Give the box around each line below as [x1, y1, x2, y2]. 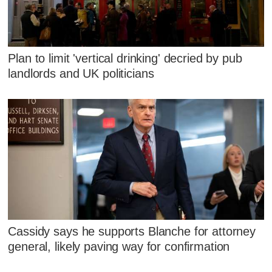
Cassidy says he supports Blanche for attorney [8, 224, 256, 238]
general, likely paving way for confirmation [8, 239, 230, 253]
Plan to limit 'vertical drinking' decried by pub [8, 51, 242, 65]
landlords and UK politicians [8, 66, 154, 80]
